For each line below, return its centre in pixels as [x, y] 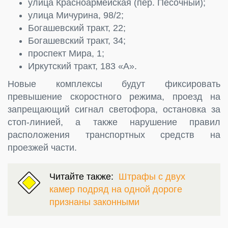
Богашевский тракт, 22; [77, 28]
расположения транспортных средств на [114, 135]
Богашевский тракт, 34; [77, 40]
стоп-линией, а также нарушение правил [114, 122]
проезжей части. [42, 147]
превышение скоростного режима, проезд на [114, 96]
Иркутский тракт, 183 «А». [82, 66]
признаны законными [94, 202]
